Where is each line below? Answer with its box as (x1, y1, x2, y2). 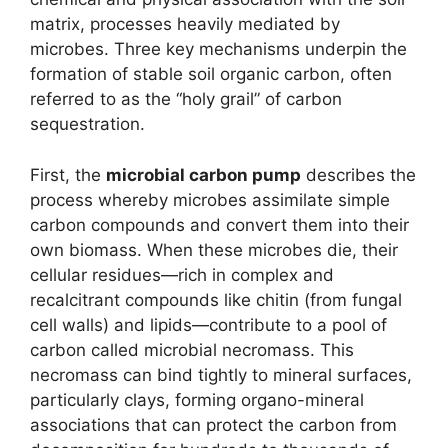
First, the (30, 164, 106, 185)
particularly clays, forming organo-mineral (30, 389, 364, 410)
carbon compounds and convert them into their (30, 214, 409, 235)
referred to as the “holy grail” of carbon (30, 89, 342, 110)
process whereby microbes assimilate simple (30, 189, 390, 210)
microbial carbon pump (106, 164, 301, 185)
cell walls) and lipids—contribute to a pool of (30, 314, 387, 335)
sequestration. (30, 114, 145, 135)
